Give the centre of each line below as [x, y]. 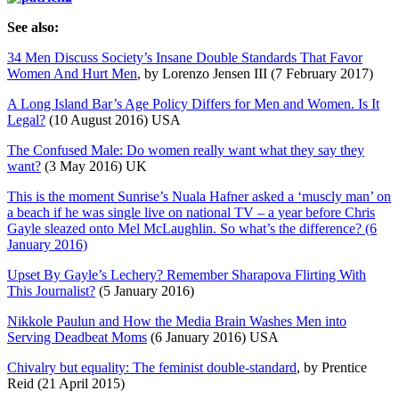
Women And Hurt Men [72, 73]
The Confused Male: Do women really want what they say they [186, 150]
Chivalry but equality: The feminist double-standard [152, 367]
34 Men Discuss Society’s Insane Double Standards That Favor [185, 57]
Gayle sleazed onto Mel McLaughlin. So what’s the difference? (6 [192, 228]
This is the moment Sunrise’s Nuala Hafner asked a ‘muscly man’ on [199, 196]
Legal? [26, 119]
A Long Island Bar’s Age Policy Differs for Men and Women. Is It [193, 103]
